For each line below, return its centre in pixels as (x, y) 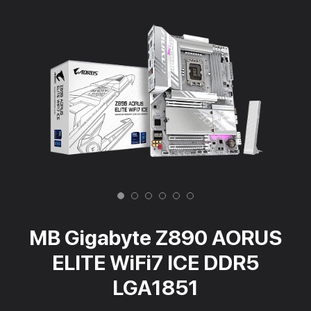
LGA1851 (155, 287)
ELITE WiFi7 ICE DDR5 (155, 262)
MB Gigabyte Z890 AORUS (155, 237)
